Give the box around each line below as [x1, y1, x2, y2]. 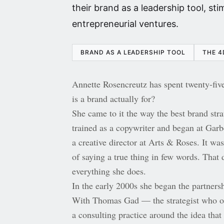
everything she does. [72, 165, 146, 177]
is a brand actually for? [72, 92, 155, 104]
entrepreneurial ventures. [72, 18, 178, 29]
